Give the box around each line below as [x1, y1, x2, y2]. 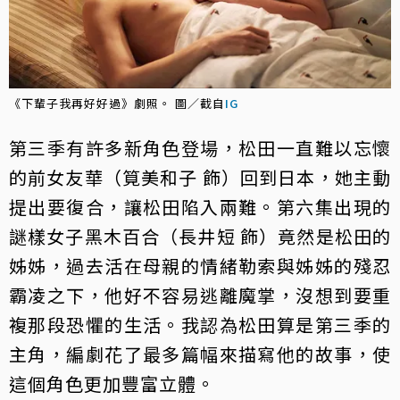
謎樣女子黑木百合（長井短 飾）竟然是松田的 [9, 222, 391, 249]
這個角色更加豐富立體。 [9, 370, 215, 396]
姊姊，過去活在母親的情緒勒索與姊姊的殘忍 [9, 252, 391, 279]
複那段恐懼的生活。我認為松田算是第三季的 [9, 311, 391, 337]
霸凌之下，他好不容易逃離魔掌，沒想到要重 [9, 281, 391, 308]
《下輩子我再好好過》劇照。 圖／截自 [9, 94, 225, 112]
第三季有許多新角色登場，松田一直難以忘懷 [9, 134, 391, 161]
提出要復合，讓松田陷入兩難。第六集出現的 [9, 193, 391, 220]
